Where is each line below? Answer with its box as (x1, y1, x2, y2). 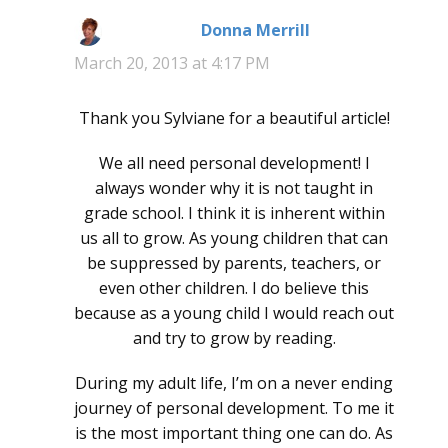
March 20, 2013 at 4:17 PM (74, 52, 270, 75)
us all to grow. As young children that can (80, 227, 388, 250)
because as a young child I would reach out (74, 302, 394, 325)
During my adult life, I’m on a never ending (75, 372, 393, 395)
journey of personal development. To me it (74, 397, 394, 420)
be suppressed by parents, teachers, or (87, 252, 381, 275)
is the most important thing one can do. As (75, 422, 393, 445)
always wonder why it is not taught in (95, 177, 373, 200)
